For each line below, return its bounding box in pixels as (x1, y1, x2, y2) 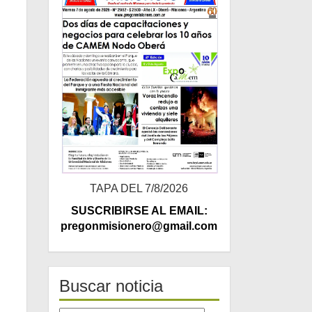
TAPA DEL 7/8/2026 (90, 182, 189, 195)
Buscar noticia (58, 276, 163, 296)
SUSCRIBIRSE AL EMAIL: (70, 205, 208, 217)
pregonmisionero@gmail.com (61, 220, 218, 233)
